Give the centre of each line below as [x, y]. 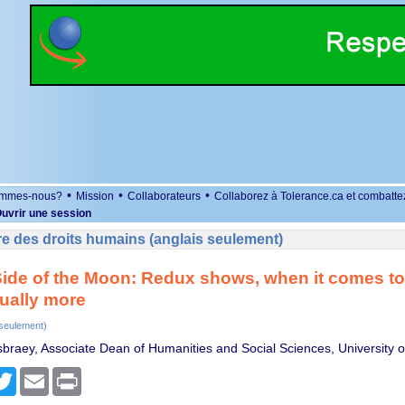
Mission [95, 196]
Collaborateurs [164, 196]
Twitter [35, 374]
